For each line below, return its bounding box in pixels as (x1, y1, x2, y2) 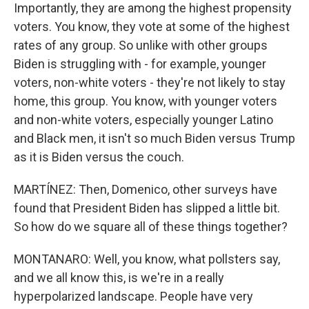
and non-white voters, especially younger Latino (14, 112, 273, 127)
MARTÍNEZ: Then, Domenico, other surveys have (14, 182, 277, 197)
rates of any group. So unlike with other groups (14, 38, 268, 52)
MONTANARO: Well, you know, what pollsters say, (14, 252, 280, 266)
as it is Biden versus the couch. (14, 150, 184, 164)
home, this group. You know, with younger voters (14, 94, 277, 108)
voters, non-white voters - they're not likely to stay (14, 75, 286, 90)
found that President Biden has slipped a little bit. (14, 201, 280, 215)
